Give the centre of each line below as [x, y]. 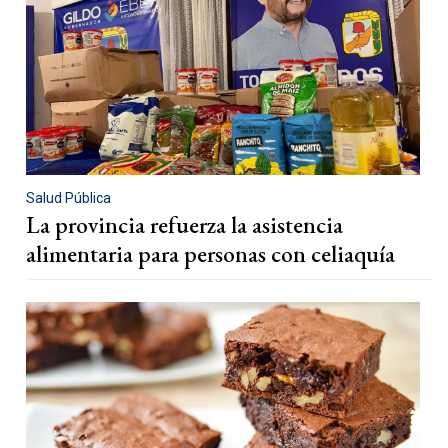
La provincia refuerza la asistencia [184, 225]
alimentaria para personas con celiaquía [210, 254]
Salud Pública [68, 198]
